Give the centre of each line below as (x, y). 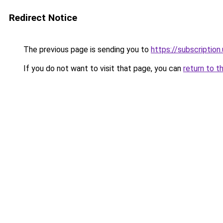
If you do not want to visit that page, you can (102, 68)
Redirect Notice (43, 18)
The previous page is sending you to (86, 50)
